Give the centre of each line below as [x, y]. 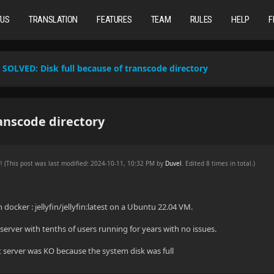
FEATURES [114, 20]
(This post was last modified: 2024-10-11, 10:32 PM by [85, 163]
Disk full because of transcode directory [123, 68]
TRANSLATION [53, 20]
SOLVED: [20, 68]
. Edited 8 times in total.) [219, 163]
